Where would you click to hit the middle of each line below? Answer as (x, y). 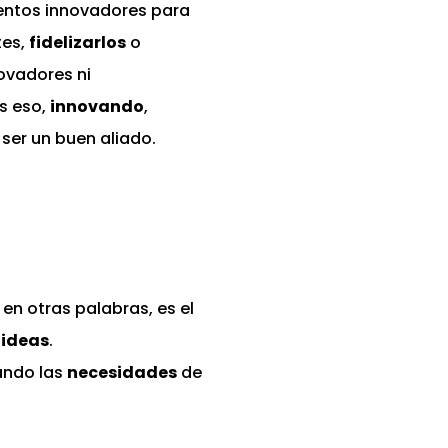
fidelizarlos (77, 43)
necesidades (122, 373)
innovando (97, 107)
